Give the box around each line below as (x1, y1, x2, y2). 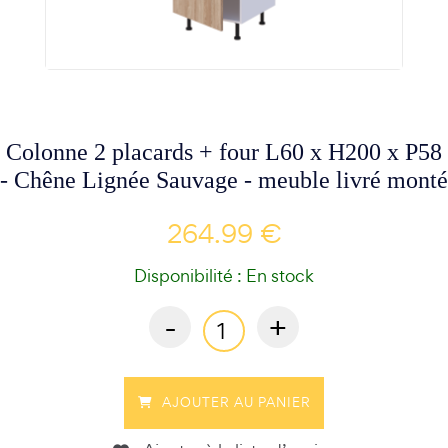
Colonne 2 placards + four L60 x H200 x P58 (6, 138, 442, 165)
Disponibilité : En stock (134, 263, 314, 287)
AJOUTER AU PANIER (161, 393, 311, 411)
